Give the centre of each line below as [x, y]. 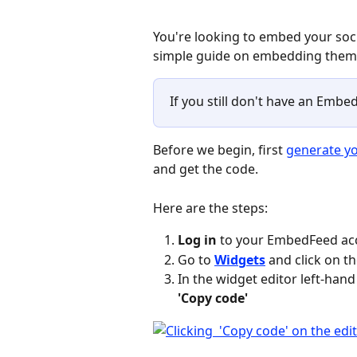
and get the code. [206, 169]
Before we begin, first [220, 150]
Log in [197, 240]
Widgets [240, 259]
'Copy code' [213, 298]
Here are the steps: [210, 208]
